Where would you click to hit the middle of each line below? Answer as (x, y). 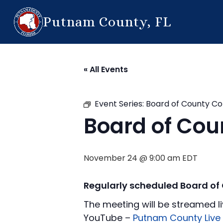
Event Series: (120, 104)
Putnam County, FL (107, 22)
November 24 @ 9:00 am (132, 158)
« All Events (106, 69)
